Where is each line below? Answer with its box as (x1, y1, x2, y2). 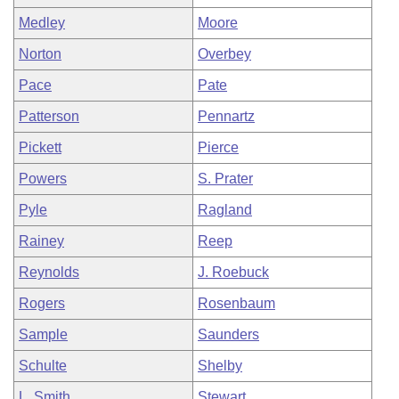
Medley (19, 15, 65, 30)
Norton (19, 46, 61, 61)
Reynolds (19, 265, 79, 280)
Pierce (198, 140, 239, 155)
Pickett (19, 140, 61, 155)
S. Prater (198, 171, 253, 186)
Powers (19, 171, 67, 186)
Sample (19, 327, 68, 342)
